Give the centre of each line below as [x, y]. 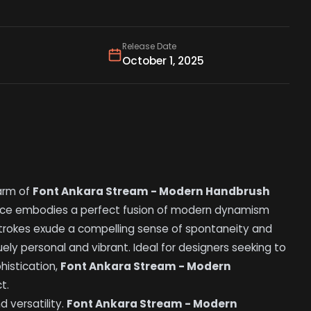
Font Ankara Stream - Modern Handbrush [152, 192]
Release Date [149, 47]
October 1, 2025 [163, 61]
